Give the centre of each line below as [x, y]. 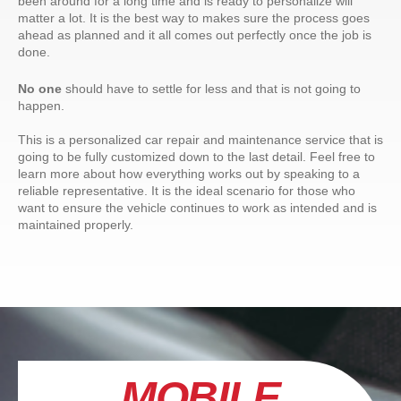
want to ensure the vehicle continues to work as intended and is [197, 209]
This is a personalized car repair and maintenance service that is [200, 141]
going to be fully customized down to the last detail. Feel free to [196, 158]
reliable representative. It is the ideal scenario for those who [187, 192]
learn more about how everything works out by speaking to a [189, 175]
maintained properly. [76, 226]
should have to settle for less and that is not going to [211, 90]
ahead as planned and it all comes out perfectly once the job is [195, 36]
